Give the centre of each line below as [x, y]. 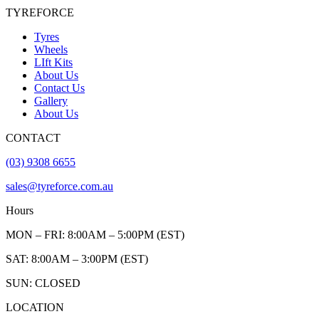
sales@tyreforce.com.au [59, 187]
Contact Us [59, 88]
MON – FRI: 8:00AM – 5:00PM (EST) [95, 235]
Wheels [51, 50]
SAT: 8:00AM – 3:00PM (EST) [77, 259]
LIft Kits [53, 63]
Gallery [51, 101]
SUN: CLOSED [43, 283]
